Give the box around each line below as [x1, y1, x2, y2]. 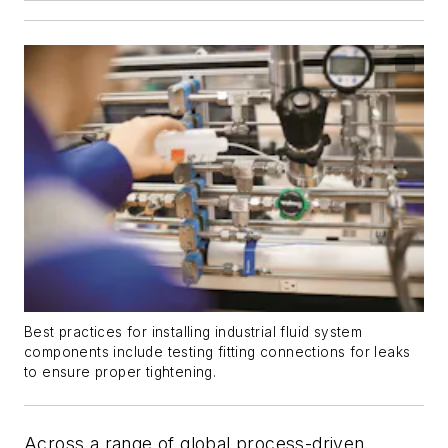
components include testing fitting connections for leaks [24, 344, 411, 361]
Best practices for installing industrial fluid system [24, 324, 363, 341]
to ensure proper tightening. [24, 364, 217, 381]
